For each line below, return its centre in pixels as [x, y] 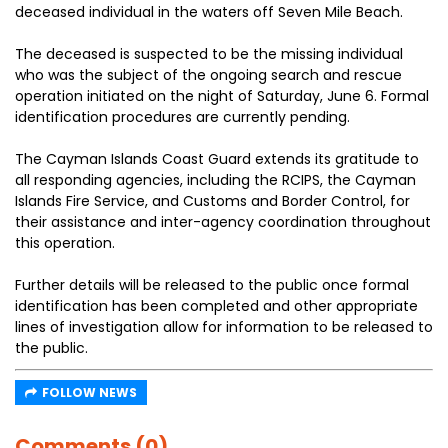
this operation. [65, 243]
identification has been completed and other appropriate [216, 306]
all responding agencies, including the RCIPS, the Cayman [215, 180]
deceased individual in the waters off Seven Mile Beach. [209, 12]
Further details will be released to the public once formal [212, 285]
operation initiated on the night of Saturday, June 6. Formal [222, 96]
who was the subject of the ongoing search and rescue [208, 75]
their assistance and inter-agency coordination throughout [223, 222]
